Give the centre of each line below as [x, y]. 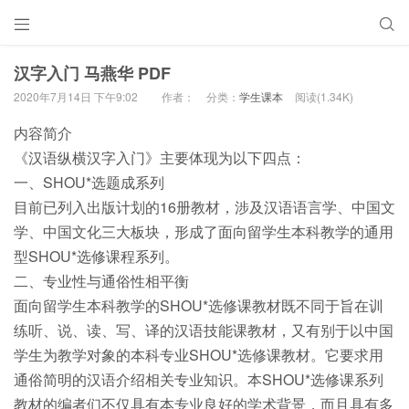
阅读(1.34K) [324, 96]
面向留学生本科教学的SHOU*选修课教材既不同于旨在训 [199, 305]
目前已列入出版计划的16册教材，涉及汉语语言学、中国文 [204, 206]
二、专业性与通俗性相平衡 [101, 280]
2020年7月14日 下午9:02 [76, 96]
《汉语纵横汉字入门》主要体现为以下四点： [160, 157]
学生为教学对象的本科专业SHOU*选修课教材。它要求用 [199, 354]
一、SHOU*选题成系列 [89, 182]
